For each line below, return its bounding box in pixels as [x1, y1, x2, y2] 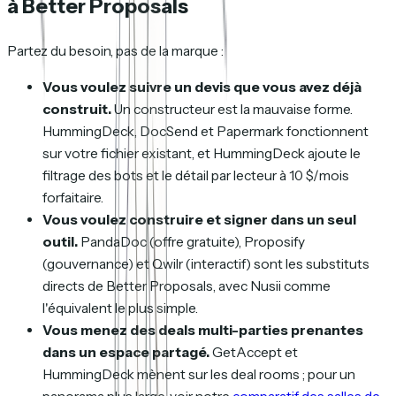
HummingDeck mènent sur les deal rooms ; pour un [42, 365, 355, 383]
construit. [42, 100, 111, 118]
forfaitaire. [42, 188, 103, 206]
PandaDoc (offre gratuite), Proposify [78, 232, 305, 250]
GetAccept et [209, 343, 298, 361]
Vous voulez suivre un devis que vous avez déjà [42, 78, 362, 95]
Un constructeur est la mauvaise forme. [111, 100, 353, 118]
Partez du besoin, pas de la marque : [7, 42, 224, 60]
